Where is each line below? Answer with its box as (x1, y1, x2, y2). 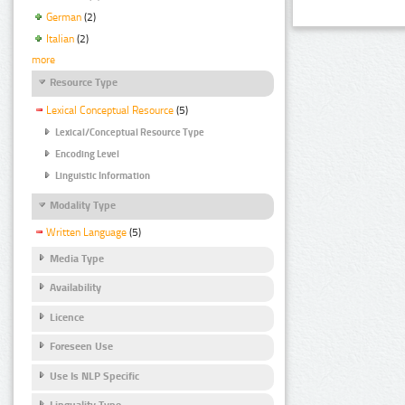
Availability (50, 281, 101, 295)
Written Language (46, 226, 127, 240)
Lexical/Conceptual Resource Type (55, 126, 204, 138)
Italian (46, 32, 74, 45)
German (46, 10, 81, 24)
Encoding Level (55, 147, 119, 160)
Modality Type (50, 198, 116, 212)
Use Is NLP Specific (50, 369, 139, 382)
